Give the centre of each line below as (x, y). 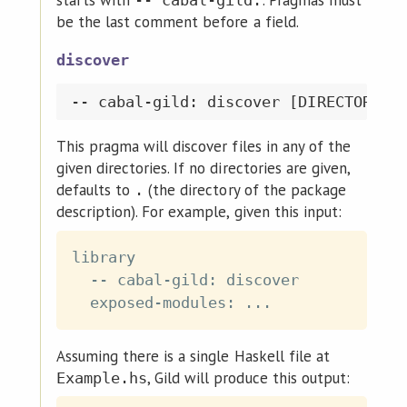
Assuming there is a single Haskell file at (193, 356)
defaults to (95, 190)
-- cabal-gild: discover (185, 279)
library (104, 257)
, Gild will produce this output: (248, 377)
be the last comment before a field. (177, 21)
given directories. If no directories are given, (203, 169)
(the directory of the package (245, 190)
